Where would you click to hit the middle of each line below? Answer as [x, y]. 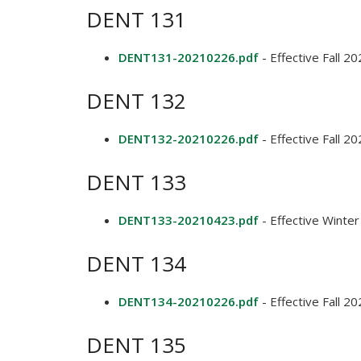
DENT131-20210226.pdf [189, 57]
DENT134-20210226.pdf [189, 301]
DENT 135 [136, 345]
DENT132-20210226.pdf [189, 139]
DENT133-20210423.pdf [189, 220]
